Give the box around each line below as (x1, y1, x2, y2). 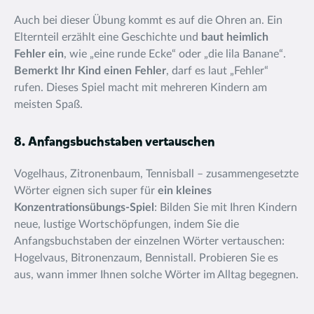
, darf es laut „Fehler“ (166, 65, 268, 76)
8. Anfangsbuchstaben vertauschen (14, 136, 214, 149)
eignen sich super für (53, 185, 155, 196)
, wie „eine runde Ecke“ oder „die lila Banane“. (64, 48, 286, 60)
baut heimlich (201, 32, 268, 43)
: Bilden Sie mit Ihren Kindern (154, 202, 297, 213)
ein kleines (155, 185, 212, 196)
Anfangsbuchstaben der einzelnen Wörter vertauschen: (14, 235, 285, 247)
